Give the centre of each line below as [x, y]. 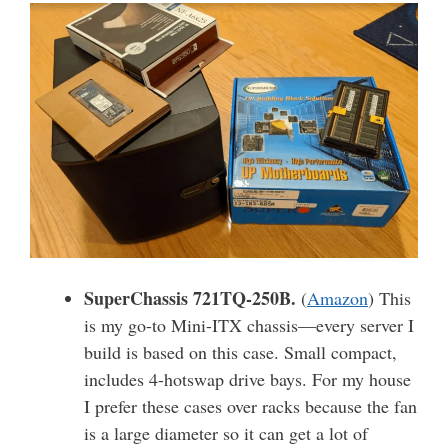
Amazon [337, 297]
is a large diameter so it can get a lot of [226, 432]
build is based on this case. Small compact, [240, 351]
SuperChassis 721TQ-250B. [190, 297]
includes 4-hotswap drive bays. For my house [247, 378]
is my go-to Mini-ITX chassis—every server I [249, 324]
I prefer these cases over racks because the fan [250, 405]
